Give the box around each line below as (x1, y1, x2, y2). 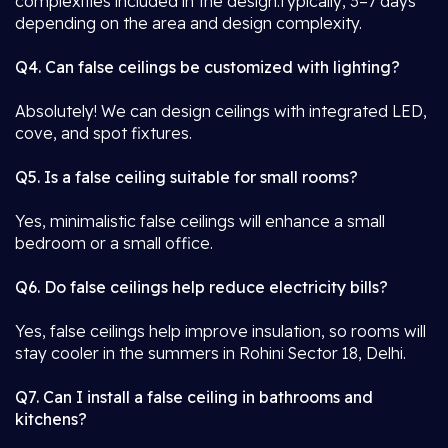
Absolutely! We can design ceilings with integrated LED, (15, 101, 427, 121)
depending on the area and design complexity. (15, 13, 362, 33)
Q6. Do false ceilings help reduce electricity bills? (15, 277, 388, 297)
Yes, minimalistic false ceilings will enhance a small (15, 211, 385, 231)
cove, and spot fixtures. (15, 123, 192, 143)
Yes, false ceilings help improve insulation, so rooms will (15, 321, 426, 341)
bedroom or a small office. (15, 233, 213, 253)
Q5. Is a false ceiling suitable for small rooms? (15, 167, 358, 187)
